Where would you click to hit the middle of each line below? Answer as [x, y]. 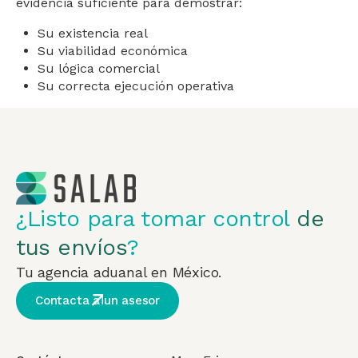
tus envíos [72, 247]
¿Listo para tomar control [156, 218]
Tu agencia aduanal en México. [119, 272]
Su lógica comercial [99, 69]
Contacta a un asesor [97, 300]
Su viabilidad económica [113, 51]
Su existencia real [93, 34]
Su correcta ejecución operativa [136, 86]
